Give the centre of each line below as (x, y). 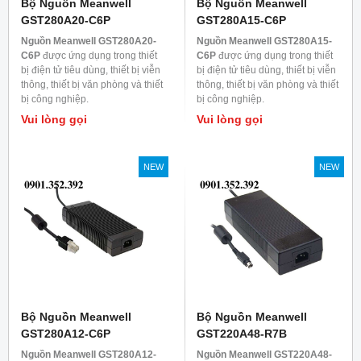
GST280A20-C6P (66, 21)
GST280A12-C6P (66, 334)
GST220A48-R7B (242, 334)
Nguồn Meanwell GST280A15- (264, 41)
